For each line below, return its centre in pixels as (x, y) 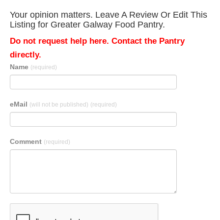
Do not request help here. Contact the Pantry (97, 41)
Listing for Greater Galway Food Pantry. (87, 25)
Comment (27, 141)
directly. (26, 55)
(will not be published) (59, 105)
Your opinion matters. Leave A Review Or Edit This (109, 15)
